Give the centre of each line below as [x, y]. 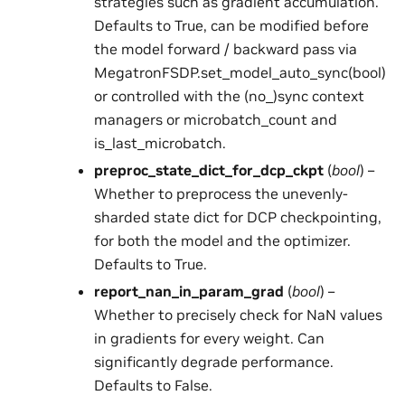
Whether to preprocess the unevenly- [221, 194]
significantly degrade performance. [213, 362]
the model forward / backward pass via [225, 49]
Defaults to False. [153, 386]
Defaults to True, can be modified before [231, 26]
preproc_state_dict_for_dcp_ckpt [208, 170]
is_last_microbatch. [160, 143]
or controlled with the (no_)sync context [229, 96]
